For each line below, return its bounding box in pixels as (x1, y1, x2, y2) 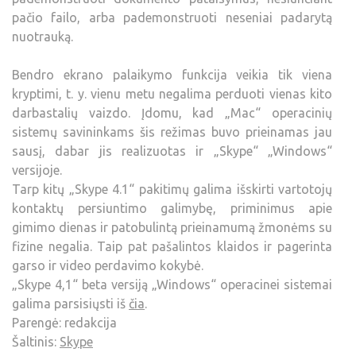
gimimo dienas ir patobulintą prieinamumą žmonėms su (12, 220, 332, 234)
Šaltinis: (12, 335, 60, 349)
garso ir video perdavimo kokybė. (12, 258, 203, 273)
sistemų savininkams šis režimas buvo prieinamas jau (12, 125, 332, 139)
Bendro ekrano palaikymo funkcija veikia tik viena (12, 68, 332, 82)
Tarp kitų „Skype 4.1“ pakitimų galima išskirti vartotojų (12, 182, 332, 196)
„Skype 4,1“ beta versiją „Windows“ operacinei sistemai (12, 277, 332, 292)
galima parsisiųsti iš (12, 296, 129, 311)
